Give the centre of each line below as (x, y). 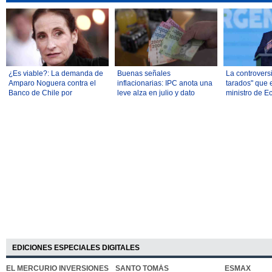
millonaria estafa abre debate (57, 103)
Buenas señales (144, 74)
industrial (241, 113)
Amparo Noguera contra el (52, 83)
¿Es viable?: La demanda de (56, 74)
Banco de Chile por (40, 93)
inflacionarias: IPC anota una (165, 83)
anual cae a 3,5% (146, 103)
